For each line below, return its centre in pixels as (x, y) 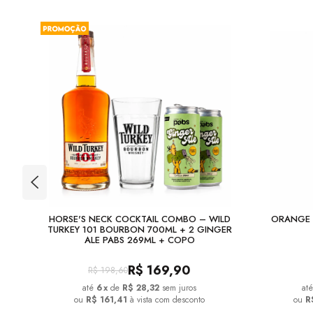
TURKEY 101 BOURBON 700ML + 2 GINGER (139, 230)
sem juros (179, 288)
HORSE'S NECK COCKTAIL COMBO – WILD (139, 219)
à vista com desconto (166, 300)
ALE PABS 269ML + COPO (139, 240)
